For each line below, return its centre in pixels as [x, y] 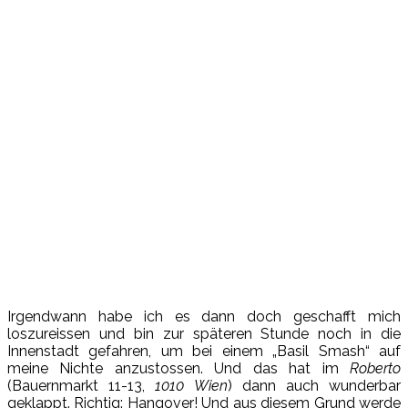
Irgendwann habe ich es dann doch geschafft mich [204, 316]
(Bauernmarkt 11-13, [82, 385]
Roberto [375, 368]
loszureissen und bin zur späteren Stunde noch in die [204, 333]
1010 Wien [191, 385]
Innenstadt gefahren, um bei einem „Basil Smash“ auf [204, 351]
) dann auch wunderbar [314, 385]
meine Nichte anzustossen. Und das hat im [178, 368]
